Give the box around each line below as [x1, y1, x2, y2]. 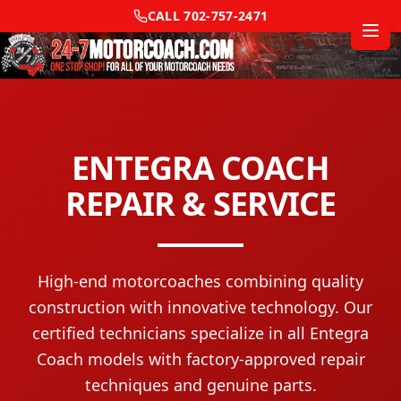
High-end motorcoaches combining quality [38, 269, 363, 292]
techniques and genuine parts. [84, 373, 317, 396]
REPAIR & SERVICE [64, 181, 337, 226]
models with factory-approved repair [82, 347, 365, 370]
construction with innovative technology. [29, 295, 339, 318]
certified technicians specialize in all [32, 321, 310, 344]
